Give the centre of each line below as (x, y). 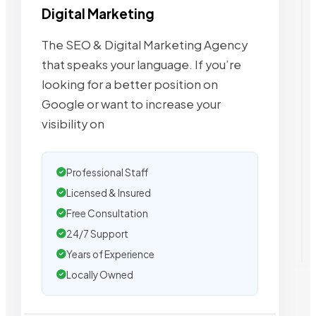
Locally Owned (100, 274)
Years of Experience (110, 254)
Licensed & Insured (109, 193)
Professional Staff (107, 172)
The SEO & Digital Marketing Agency (145, 44)
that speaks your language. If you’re (141, 64)
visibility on (73, 123)
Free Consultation (107, 213)
